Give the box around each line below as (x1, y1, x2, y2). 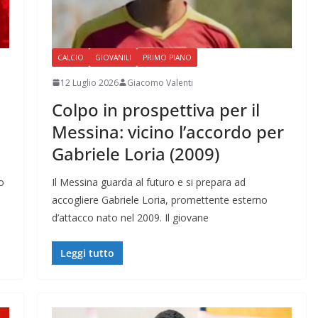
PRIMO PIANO (142, 52, 192, 62)
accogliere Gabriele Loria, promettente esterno (51, 192, 268, 207)
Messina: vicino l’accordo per (51, 119, 284, 143)
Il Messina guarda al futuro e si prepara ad (51, 175, 246, 189)
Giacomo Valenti (126, 76, 193, 89)
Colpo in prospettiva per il (51, 97, 260, 121)
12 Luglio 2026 (60, 76, 119, 89)
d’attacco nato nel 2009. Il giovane (51, 210, 209, 224)
